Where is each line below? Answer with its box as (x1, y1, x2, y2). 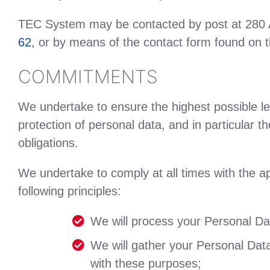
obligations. (18, 136, 78, 150)
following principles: (18, 184, 121, 198)
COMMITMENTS (18, 65, 158, 87)
